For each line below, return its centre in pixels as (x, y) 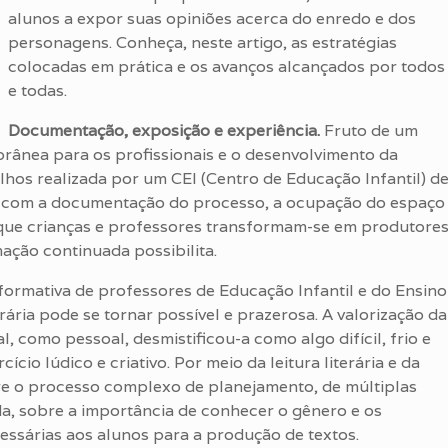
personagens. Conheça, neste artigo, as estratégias (202, 42)
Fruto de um (369, 130)
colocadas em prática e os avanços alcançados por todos (226, 66)
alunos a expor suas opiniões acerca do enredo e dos (212, 18)
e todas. (37, 90)
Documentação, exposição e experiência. (164, 130)
